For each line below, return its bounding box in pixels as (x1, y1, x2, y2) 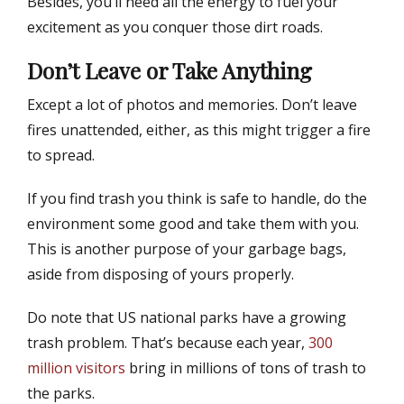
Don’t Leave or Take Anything (27, 56, 312, 86)
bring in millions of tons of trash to (125, 358, 366, 379)
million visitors (27, 358, 125, 379)
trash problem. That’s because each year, (27, 333, 308, 353)
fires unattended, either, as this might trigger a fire (27, 120, 371, 141)
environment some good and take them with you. (27, 214, 359, 234)
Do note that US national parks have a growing (27, 308, 346, 328)
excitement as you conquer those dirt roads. (27, 17, 323, 38)
